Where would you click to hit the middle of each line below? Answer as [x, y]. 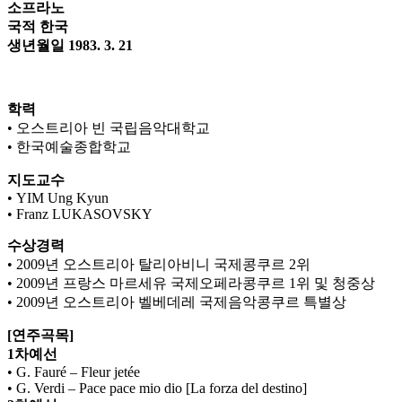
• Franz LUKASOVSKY [80, 214]
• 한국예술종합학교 [69, 146]
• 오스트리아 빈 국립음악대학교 [109, 127]
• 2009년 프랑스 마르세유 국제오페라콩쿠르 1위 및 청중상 [191, 283]
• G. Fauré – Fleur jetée [74, 371]
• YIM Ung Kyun [58, 197]
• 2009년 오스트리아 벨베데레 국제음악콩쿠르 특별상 [177, 301]
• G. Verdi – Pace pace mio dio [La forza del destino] [157, 388]
